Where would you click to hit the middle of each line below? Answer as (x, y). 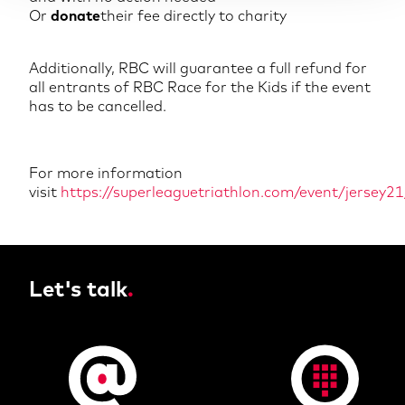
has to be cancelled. (98, 106)
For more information (106, 173)
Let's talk (78, 288)
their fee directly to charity (193, 15)
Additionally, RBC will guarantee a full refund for (198, 68)
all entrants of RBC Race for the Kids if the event (200, 87)
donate (75, 15)
